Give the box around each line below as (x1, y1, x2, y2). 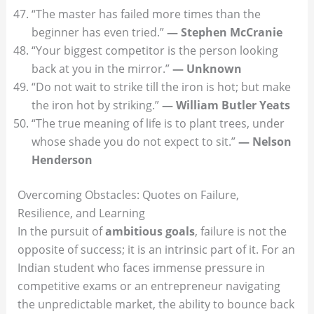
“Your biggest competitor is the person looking (31, 42, 278, 58)
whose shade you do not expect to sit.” (31, 133, 238, 149)
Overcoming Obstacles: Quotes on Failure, (17, 186, 239, 203)
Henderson (31, 151, 93, 168)
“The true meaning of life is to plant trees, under (31, 115, 285, 131)
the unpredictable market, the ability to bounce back (17, 296, 294, 312)
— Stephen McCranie (166, 24, 282, 40)
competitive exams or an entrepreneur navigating (17, 278, 280, 294)
